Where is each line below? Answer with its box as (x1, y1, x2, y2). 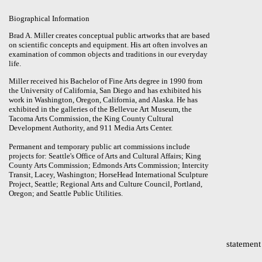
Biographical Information (9, 14, 89, 23)
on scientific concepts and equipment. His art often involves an (9, 40, 208, 50)
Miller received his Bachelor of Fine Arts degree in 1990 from (9, 76, 202, 85)
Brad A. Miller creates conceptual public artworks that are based (9, 31, 210, 40)
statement (226, 239, 261, 249)
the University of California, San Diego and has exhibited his (9, 85, 201, 95)
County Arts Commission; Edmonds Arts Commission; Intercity (9, 160, 209, 170)
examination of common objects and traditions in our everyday (9, 50, 208, 59)
